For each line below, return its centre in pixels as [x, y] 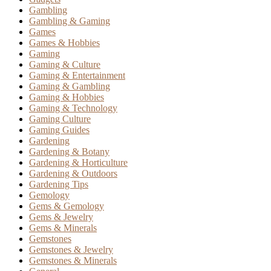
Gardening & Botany [69, 152]
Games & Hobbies [64, 43]
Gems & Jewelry [61, 217]
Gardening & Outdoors [73, 174]
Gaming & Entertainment [77, 76]
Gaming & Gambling [70, 87]
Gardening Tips [59, 184]
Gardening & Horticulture [78, 163]
